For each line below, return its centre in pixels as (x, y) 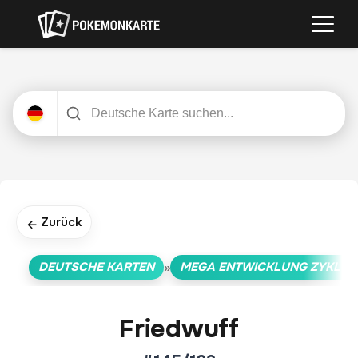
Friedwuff (179, 329)
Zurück (61, 222)
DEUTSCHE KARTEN (96, 267)
